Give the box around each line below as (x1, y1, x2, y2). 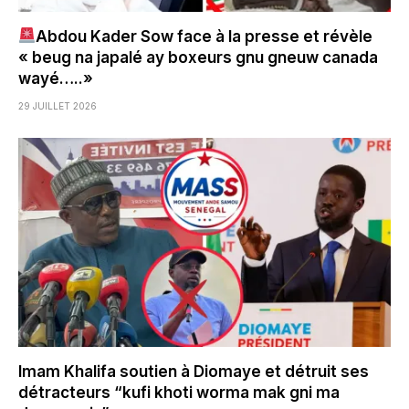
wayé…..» (18, 68, 93, 88)
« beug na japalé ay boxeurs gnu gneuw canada (18, 47, 378, 67)
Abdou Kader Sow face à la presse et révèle (36, 26, 373, 46)
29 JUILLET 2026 (18, 100, 97, 111)
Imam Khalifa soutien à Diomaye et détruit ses (18, 362, 369, 382)
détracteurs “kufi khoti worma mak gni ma (18, 383, 340, 403)
